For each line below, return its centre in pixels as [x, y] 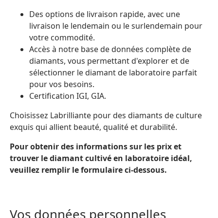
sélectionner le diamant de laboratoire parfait [113, 72]
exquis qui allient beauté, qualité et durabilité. [93, 127]
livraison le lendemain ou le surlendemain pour [116, 26]
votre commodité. [62, 37]
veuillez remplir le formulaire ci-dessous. [88, 170]
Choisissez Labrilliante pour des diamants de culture [106, 115]
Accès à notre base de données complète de [110, 49]
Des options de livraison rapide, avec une [105, 14]
